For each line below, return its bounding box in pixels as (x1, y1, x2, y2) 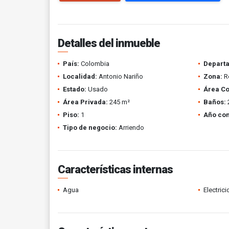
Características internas (58, 163, 173, 176)
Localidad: (63, 73, 97, 80)
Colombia (79, 60, 109, 67)
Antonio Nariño (97, 73, 143, 80)
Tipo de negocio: (63, 124, 117, 131)
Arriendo (117, 124, 144, 131)
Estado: (63, 85, 86, 93)
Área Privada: (63, 98, 108, 106)
